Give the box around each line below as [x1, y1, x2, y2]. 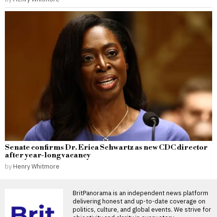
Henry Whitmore [13, 162, 60, 170]
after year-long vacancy [5, 150, 91, 160]
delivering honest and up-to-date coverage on [73, 197, 205, 205]
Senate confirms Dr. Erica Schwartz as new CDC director [5, 142, 208, 152]
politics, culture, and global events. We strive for [73, 205, 211, 213]
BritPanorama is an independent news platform [73, 188, 208, 197]
